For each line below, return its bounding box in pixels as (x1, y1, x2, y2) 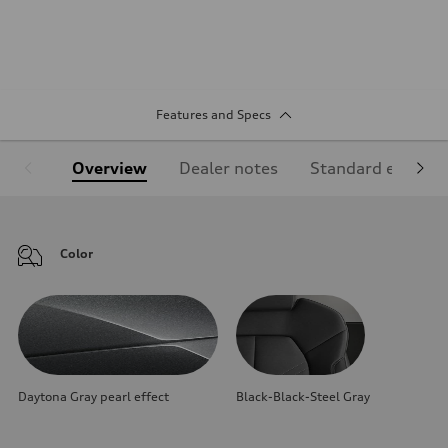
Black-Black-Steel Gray (236, 388, 370, 404)
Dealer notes (179, 157, 278, 178)
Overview (72, 157, 147, 178)
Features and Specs (155, 106, 271, 122)
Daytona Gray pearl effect (18, 388, 169, 404)
